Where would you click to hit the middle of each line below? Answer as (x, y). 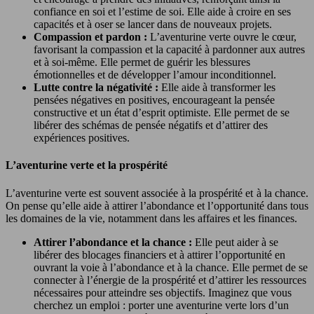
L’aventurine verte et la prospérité (87, 165)
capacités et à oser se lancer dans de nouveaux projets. (153, 25)
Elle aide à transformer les (218, 88)
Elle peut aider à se (237, 242)
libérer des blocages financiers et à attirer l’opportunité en (159, 254)
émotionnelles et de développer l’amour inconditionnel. (155, 75)
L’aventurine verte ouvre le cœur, (223, 37)
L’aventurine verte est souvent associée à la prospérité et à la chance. (157, 193)
